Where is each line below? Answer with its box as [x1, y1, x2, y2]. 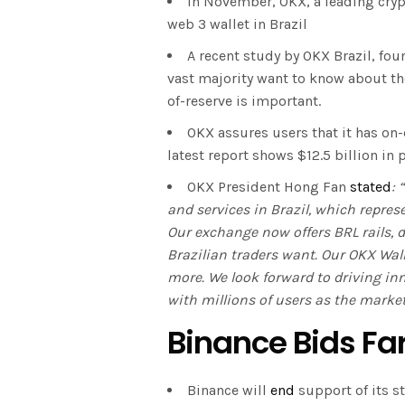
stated [350, 178, 391, 196]
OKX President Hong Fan [187, 178, 350, 196]
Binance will [187, 381, 270, 400]
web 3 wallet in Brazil [167, 15, 307, 33]
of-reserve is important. [167, 92, 321, 110]
